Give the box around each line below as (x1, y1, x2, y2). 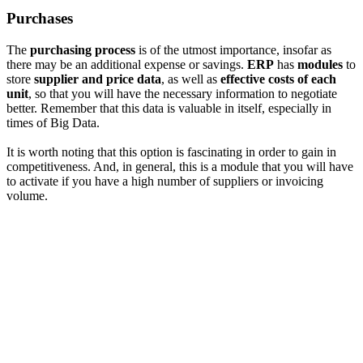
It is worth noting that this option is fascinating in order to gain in (6, 144, 336, 159)
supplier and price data (34, 71, 161, 86)
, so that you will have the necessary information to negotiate (28, 86, 337, 100)
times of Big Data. (6, 115, 100, 130)
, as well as (161, 71, 220, 86)
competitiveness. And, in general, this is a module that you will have (6, 159, 353, 173)
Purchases (6, 10, 73, 28)
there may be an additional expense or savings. (6, 57, 247, 71)
